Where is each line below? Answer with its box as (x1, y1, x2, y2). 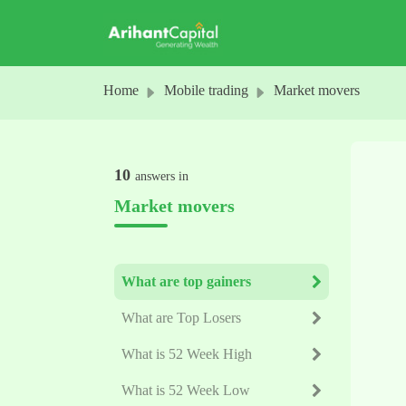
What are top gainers (121, 274, 251, 289)
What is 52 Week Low (121, 382, 250, 398)
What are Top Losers (121, 310, 241, 325)
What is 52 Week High (121, 346, 252, 362)
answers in (135, 169, 188, 183)
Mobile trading (164, 82, 248, 98)
